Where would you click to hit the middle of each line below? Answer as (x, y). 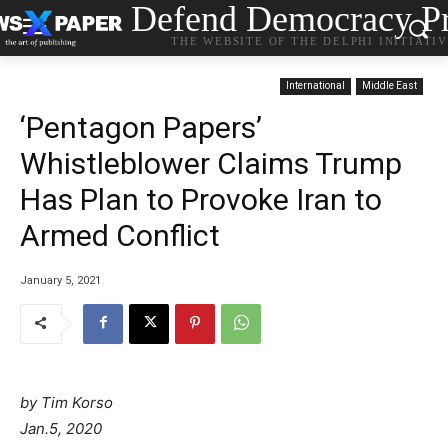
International (315, 85)
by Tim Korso (66, 402)
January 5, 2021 (60, 280)
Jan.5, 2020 (61, 428)
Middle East (389, 85)
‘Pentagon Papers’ (141, 127)
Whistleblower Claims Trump (211, 163)
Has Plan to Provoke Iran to (201, 199)
